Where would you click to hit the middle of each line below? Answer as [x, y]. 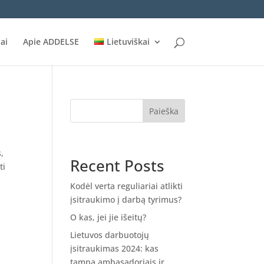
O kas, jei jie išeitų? [108, 217]
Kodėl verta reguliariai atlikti [127, 186]
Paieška [164, 111]
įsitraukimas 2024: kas [115, 248]
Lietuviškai [128, 42]
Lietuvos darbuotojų [110, 235]
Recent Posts [118, 166]
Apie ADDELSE [51, 42]
